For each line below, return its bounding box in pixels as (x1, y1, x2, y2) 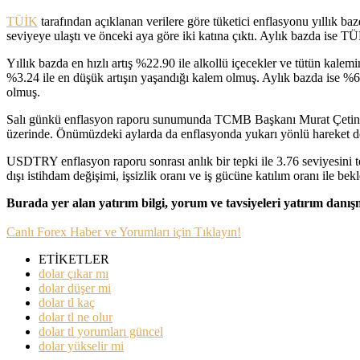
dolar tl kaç (39, 295, 95, 309)
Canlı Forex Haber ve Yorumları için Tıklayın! (6, 224, 241, 239)
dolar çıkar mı (39, 266, 108, 280)
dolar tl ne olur (39, 309, 112, 324)
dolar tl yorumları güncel (39, 324, 163, 338)
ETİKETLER (39, 252, 109, 266)
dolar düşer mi (39, 280, 111, 295)
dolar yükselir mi (39, 338, 124, 353)
